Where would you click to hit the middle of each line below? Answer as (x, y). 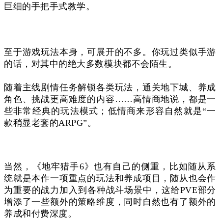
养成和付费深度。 (41, 213)
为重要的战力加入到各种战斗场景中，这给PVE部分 (110, 190)
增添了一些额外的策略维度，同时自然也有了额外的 (110, 202)
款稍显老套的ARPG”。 (50, 123)
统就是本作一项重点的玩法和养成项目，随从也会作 (110, 178)
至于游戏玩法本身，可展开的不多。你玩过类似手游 (110, 52)
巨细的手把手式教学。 (50, 6)
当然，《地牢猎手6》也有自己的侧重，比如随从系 (110, 166)
